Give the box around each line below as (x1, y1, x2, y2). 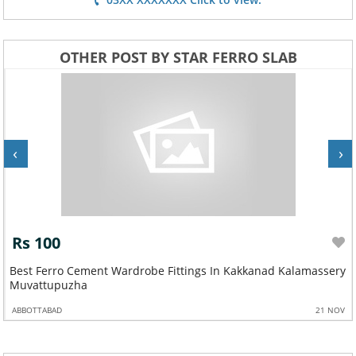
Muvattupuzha (9, 277, 87, 292)
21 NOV (315, 304, 346, 315)
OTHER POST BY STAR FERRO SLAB (59, 47, 297, 67)
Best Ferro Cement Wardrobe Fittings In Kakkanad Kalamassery (9, 262, 346, 278)
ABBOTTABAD (11, 304, 62, 315)
